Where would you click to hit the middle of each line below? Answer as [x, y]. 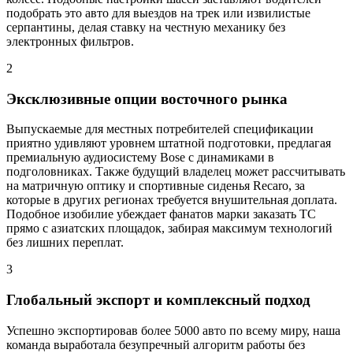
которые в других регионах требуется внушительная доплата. [172, 200]
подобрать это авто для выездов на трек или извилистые [158, 13]
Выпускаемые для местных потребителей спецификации [160, 129]
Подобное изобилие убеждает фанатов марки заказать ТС [161, 214]
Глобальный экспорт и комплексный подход [158, 299]
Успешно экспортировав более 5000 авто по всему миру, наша [173, 330]
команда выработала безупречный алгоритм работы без [156, 344]
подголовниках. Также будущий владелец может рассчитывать [176, 172]
